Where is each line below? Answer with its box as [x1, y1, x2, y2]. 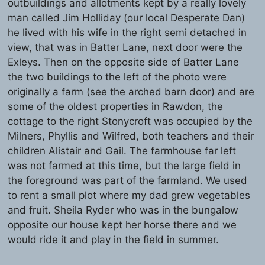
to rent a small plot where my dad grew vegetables [8, 189, 251, 201]
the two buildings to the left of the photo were [8, 70, 227, 83]
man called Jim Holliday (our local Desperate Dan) [8, 11, 245, 24]
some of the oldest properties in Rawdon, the [8, 100, 224, 112]
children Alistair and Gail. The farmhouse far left [8, 144, 237, 157]
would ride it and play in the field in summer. [8, 233, 219, 245]
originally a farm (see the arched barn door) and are [8, 85, 255, 98]
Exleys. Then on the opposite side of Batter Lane [8, 56, 240, 68]
